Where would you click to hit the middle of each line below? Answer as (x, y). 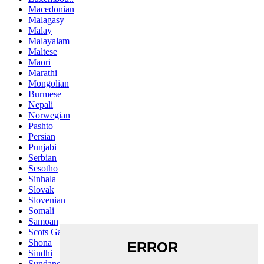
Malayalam (49, 41)
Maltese (43, 52)
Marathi (43, 73)
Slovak (41, 190)
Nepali (41, 105)
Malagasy (46, 20)
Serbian (42, 158)
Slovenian (47, 200)
